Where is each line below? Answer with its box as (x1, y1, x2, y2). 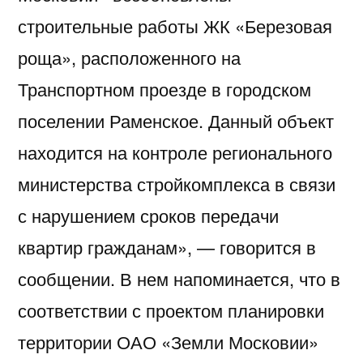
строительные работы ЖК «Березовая (18, 12, 332, 38)
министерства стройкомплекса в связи (18, 170, 335, 196)
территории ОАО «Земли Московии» (18, 328, 318, 354)
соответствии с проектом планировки (18, 297, 324, 322)
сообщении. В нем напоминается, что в (18, 265, 340, 291)
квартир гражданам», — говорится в (18, 233, 316, 259)
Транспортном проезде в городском (18, 75, 311, 101)
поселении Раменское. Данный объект (18, 107, 334, 133)
